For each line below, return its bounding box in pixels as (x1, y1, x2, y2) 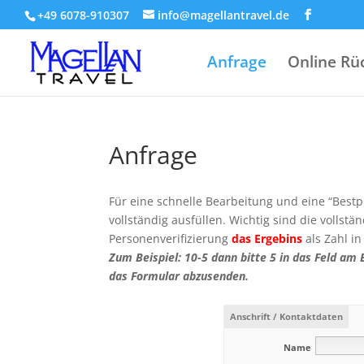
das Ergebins (232, 231, 303, 246)
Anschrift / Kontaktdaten (230, 310, 344, 323)
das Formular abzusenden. (109, 268, 249, 284)
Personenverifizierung (109, 231, 232, 246)
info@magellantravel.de (158, 6, 289, 23)
